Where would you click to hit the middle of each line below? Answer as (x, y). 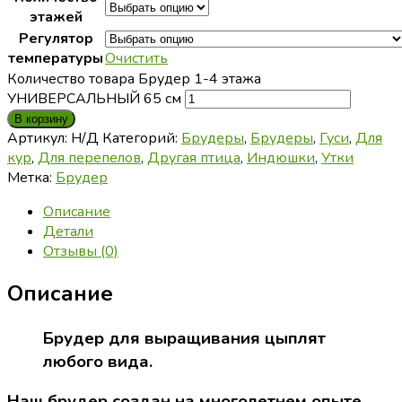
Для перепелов (89, 157)
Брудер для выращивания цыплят (184, 338)
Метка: (31, 177)
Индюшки (281, 157)
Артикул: (39, 138)
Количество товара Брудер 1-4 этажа (134, 79)
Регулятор (56, 38)
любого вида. (98, 361)
